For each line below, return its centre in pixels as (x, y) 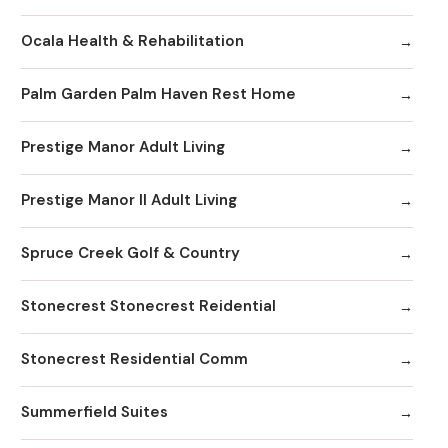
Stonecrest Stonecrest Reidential (148, 306)
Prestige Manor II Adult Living (129, 200)
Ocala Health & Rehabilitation (132, 41)
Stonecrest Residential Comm (134, 359)
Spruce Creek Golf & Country (130, 253)
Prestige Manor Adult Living (123, 147)
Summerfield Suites (94, 412)
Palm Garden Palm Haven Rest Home (158, 94)
